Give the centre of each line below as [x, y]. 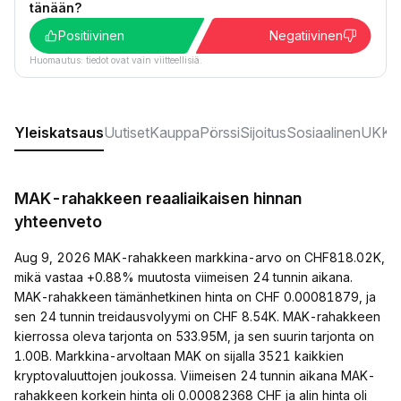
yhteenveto [58, 222]
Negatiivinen [306, 35]
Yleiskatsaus [59, 132]
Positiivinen [91, 35]
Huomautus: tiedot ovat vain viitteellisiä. [116, 60]
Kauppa [175, 132]
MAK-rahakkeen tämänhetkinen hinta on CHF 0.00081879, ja [195, 297]
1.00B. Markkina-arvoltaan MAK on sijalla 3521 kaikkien [179, 356]
